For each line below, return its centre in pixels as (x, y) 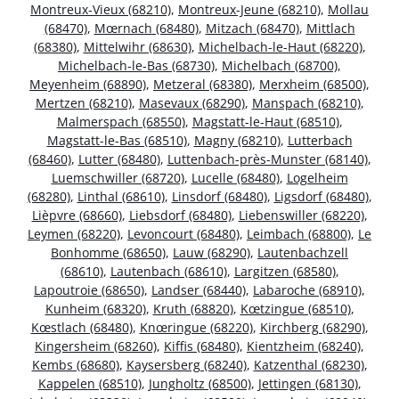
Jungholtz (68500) (199, 383)
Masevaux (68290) (191, 102)
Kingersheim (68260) (96, 346)
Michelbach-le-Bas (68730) (136, 65)
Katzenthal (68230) (309, 364)
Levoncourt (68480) (183, 233)
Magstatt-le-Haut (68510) (265, 121)
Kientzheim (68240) (304, 346)
